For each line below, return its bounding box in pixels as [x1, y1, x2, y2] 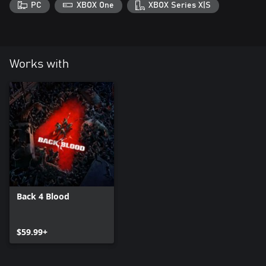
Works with [9, 58, 69, 71]
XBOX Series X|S [148, 1, 211, 10]
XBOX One [76, 1, 114, 10]
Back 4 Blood [17, 191, 69, 202]
